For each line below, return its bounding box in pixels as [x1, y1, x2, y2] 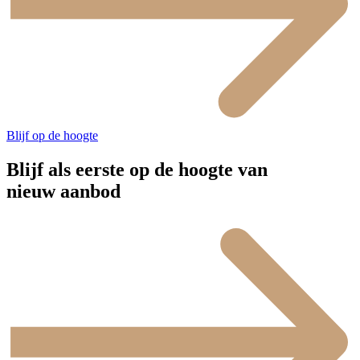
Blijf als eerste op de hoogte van [6, 159, 268, 181]
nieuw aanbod [6, 181, 121, 202]
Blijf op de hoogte [6, 129, 98, 143]
